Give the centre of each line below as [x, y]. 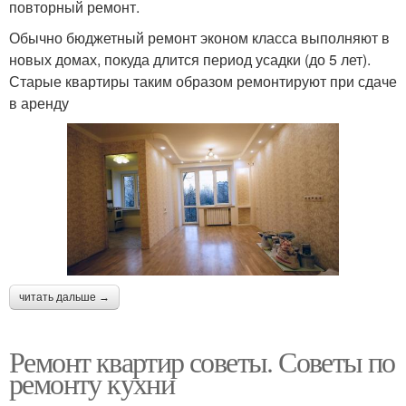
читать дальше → [64, 298]
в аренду [39, 103]
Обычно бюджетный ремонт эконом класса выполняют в [199, 38]
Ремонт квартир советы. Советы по [202, 362]
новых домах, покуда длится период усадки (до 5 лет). [190, 60]
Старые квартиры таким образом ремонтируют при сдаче [203, 82]
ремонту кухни [92, 383]
